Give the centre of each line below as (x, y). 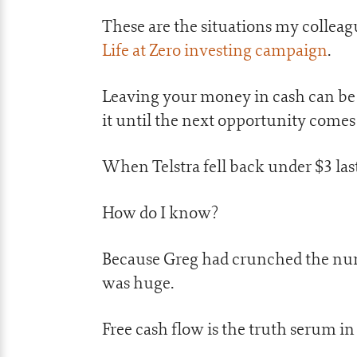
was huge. (138, 282)
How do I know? (160, 212)
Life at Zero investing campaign (215, 50)
